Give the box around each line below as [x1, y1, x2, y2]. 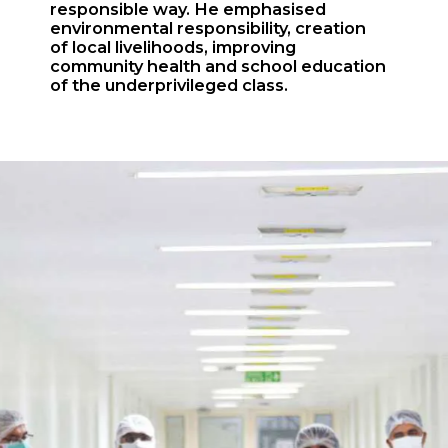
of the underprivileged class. [49, 74, 292, 95]
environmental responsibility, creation [49, 17, 366, 38]
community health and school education [49, 55, 386, 76]
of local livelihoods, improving [49, 36, 296, 57]
